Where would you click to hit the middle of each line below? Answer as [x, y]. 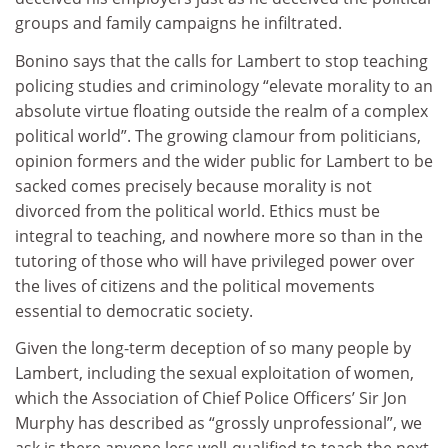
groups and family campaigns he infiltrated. [178, 23]
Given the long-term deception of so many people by [213, 348]
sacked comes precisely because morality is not [193, 185]
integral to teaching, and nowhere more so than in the [219, 235]
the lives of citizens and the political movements [195, 285]
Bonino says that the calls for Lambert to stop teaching [221, 60]
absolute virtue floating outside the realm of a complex [221, 110]
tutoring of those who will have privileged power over [215, 260]
